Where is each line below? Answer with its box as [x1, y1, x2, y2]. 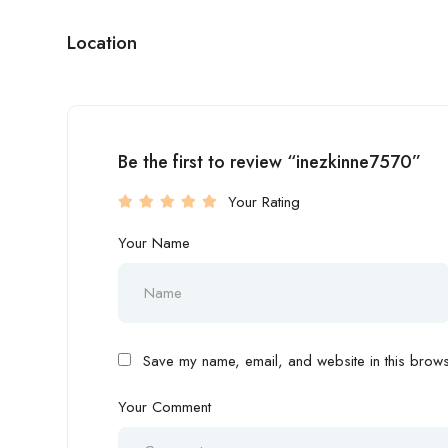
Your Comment [118, 396, 211, 418]
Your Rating [228, 191, 300, 213]
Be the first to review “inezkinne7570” [118, 149, 421, 175]
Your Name [118, 232, 190, 254]
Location [67, 29, 137, 56]
